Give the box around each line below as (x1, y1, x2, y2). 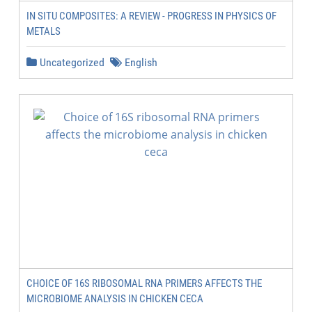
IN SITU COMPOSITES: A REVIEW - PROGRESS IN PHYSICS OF (26, 10, 276, 22)
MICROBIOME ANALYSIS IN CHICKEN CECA (26, 292, 203, 305)
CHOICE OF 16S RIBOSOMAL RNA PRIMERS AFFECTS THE (26, 277, 262, 290)
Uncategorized (37, 56, 104, 69)
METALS (26, 25, 61, 38)
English (122, 56, 157, 69)
